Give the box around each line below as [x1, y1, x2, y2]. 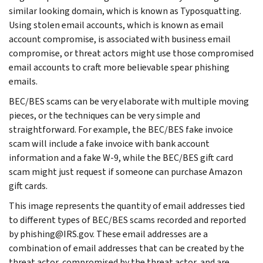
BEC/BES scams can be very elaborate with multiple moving [9, 95, 249, 107]
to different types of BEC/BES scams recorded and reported [9, 213, 246, 226]
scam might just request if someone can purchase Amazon [9, 165, 242, 178]
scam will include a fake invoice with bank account [9, 137, 210, 150]
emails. [9, 75, 38, 87]
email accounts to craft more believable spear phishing [9, 60, 230, 73]
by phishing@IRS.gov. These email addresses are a [9, 227, 208, 240]
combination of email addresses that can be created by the [9, 241, 244, 254]
